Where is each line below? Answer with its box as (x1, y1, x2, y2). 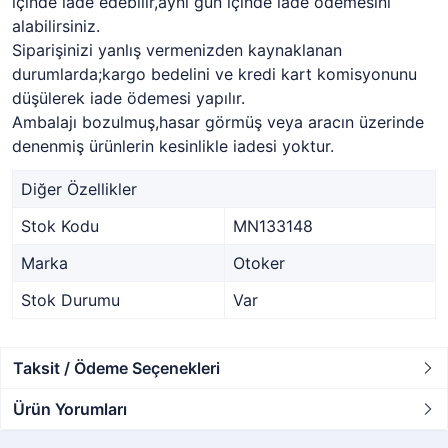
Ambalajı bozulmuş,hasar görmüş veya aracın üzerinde (12, 112, 424, 132)
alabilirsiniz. (12, 16, 100, 36)
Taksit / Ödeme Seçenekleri (13, 358, 220, 378)
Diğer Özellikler (21, 179, 137, 199)
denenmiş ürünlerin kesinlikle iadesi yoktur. (12, 136, 334, 156)
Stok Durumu (21, 290, 120, 310)
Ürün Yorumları (13, 399, 127, 419)
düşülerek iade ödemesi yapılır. (12, 88, 245, 108)
